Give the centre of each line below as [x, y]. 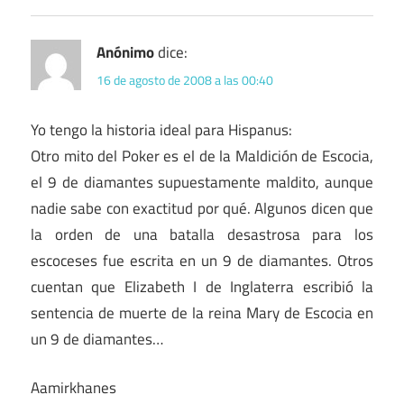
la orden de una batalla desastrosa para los [202, 234]
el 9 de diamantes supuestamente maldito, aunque [202, 182]
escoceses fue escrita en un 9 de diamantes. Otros [202, 260]
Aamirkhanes [73, 388]
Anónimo [125, 52]
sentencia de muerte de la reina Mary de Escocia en [202, 312]
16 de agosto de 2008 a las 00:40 [185, 79]
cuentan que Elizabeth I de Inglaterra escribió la [202, 286]
